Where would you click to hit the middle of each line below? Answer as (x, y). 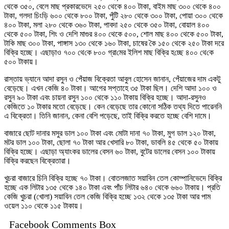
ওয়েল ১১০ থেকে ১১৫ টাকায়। (44, 205)
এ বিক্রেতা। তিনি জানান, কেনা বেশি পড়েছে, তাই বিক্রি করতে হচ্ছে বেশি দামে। (108, 116)
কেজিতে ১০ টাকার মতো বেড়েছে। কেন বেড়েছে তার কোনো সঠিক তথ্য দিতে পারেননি (113, 106)
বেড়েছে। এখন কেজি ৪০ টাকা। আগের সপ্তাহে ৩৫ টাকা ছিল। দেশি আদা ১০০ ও (110, 88)
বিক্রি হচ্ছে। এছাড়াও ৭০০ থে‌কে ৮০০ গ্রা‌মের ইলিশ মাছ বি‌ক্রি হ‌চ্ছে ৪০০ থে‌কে (109, 52)
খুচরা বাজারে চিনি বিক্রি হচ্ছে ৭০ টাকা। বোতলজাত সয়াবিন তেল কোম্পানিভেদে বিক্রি (113, 178)
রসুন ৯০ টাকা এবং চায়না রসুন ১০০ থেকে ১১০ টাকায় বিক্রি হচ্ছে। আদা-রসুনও (105, 97)
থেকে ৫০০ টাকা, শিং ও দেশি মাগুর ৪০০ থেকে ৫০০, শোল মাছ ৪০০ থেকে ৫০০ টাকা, (114, 34)
